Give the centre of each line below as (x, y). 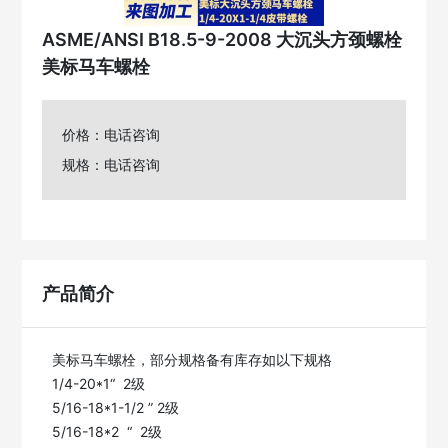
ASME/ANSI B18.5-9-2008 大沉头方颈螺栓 (222, 39)
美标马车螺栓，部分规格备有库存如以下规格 (192, 359)
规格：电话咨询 (111, 164)
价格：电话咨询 (111, 134)
